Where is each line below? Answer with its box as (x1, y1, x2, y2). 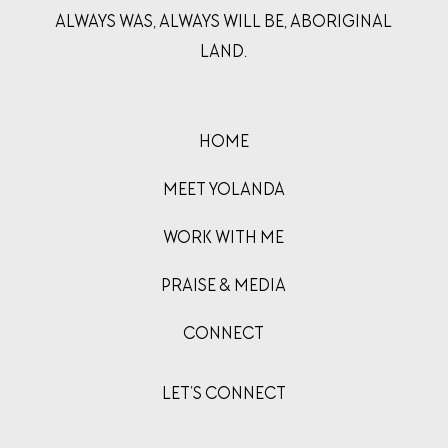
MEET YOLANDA (162, 182, 285, 201)
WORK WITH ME (163, 230, 285, 249)
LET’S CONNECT (161, 386, 286, 405)
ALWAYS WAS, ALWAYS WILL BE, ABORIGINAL (55, 14, 393, 33)
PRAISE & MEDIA (161, 278, 287, 297)
